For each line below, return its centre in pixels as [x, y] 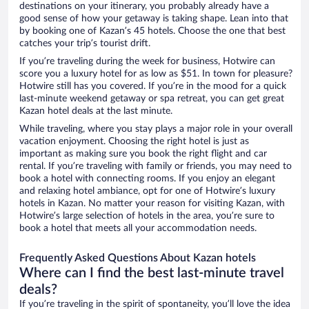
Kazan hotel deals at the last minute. [96, 111]
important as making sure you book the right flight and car [143, 154]
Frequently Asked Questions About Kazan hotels [138, 258]
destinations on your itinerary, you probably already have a [144, 7]
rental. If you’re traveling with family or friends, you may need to [156, 167]
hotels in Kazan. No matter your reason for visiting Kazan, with [152, 204]
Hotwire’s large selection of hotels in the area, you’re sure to [147, 216]
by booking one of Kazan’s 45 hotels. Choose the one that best [152, 31]
